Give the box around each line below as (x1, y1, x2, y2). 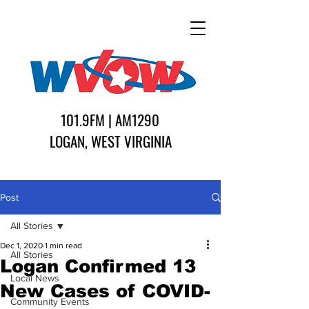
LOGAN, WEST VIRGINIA (49, 130, 172, 152)
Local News (10, 272, 59, 283)
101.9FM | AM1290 (61, 109, 159, 130)
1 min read (45, 241, 82, 250)
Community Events (10, 296, 90, 307)
